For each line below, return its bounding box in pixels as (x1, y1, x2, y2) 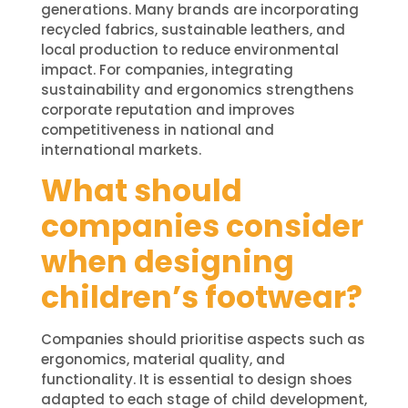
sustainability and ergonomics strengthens (40, 80, 354, 99)
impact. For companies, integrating (40, 60, 293, 79)
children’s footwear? (40, 276, 362, 320)
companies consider (40, 205, 363, 249)
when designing (40, 240, 294, 284)
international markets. (40, 140, 201, 159)
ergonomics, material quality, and (40, 350, 285, 370)
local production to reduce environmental (40, 40, 339, 59)
